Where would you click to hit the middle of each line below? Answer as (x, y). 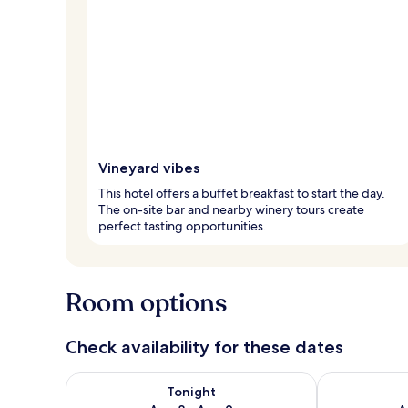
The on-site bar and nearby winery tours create (231, 209)
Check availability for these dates (204, 347)
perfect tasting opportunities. (183, 225)
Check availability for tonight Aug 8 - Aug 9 (208, 381)
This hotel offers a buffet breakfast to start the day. (242, 193)
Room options (146, 303)
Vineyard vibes (149, 168)
